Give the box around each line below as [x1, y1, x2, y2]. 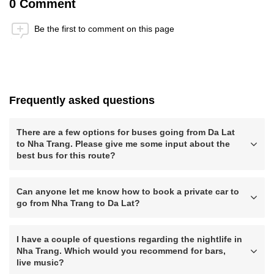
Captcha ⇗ [166, 81, 196, 88]
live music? [17, 257, 64, 267]
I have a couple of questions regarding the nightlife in [17, 234, 242, 244]
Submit [124, 102, 150, 111]
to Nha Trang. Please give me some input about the [17, 139, 230, 149]
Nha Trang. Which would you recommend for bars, [17, 246, 226, 256]
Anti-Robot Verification [40, 55, 125, 65]
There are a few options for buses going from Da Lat [17, 127, 235, 137]
